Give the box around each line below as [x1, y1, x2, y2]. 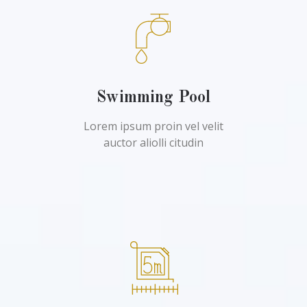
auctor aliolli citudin [103, 135, 204, 150]
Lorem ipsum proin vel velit [84, 119, 223, 134]
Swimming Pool [97, 90, 210, 106]
